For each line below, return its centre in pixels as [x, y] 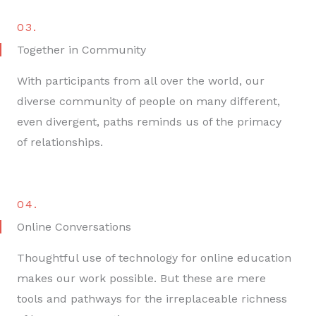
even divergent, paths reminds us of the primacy [149, 121]
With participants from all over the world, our [141, 80]
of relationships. [62, 142]
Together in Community [81, 49]
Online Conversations [74, 226]
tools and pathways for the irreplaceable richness [152, 298]
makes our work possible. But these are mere [141, 278]
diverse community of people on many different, [148, 101]
